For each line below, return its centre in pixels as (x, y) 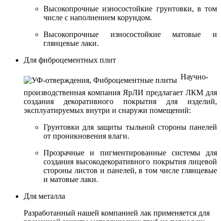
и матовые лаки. (71, 180)
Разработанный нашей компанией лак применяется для (117, 213)
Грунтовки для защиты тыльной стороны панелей (130, 127)
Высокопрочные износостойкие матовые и (130, 35)
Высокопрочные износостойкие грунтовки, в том (130, 9)
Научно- (194, 77)
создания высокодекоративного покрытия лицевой (130, 162)
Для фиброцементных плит (70, 60)
